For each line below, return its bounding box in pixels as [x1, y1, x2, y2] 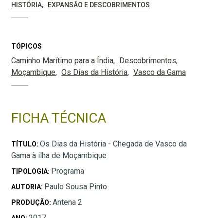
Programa [51, 166, 84, 176]
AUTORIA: [11, 182, 44, 191]
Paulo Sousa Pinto [44, 182, 107, 191]
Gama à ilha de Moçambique [11, 150, 107, 160]
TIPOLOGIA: [11, 167, 51, 175]
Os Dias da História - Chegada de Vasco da [40, 139, 187, 148]
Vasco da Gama [133, 67, 186, 77]
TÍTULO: [11, 140, 40, 148]
